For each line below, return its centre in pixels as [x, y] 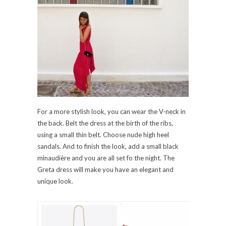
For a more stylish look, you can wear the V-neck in [111, 112]
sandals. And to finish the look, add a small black [108, 147]
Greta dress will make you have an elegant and [105, 170]
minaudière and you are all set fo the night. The [106, 158]
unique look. [55, 181]
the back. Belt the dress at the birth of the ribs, [105, 123]
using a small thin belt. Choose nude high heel [103, 135]
